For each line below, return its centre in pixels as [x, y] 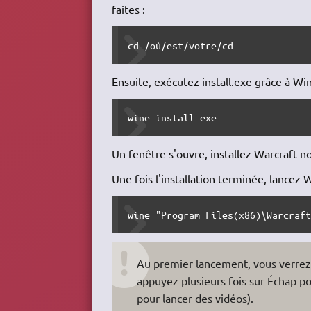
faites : [128, 9]
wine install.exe [173, 117]
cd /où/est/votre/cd [181, 45]
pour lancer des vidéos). [195, 297]
